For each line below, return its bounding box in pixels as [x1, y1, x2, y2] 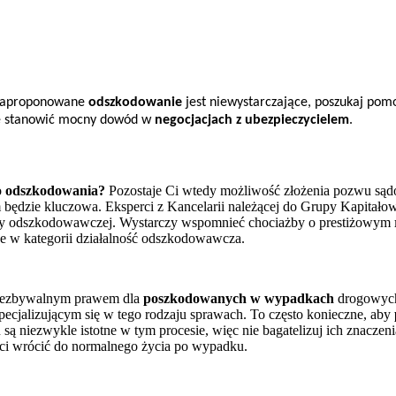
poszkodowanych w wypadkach [143, 290, 334, 306]
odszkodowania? [5, 182, 109, 198]
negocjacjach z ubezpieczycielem [155, 113, 349, 128]
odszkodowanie [88, 95, 182, 110]
